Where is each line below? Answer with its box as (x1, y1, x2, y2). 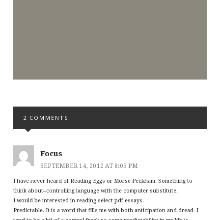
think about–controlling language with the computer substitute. (13, 188, 178, 194)
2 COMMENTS (23, 114, 69, 122)
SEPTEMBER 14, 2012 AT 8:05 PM (40, 163, 138, 170)
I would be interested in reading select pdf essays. (13, 197, 144, 204)
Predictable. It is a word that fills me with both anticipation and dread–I (13, 207, 198, 214)
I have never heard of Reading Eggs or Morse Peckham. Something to (13, 178, 192, 185)
